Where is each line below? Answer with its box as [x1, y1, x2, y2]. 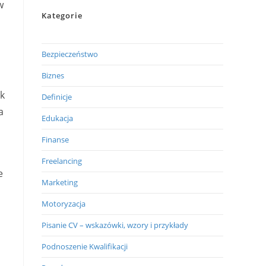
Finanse [42, 134, 69, 145]
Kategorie [42, 10, 83, 21]
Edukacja [42, 113, 73, 123]
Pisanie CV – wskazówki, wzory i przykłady [42, 220, 188, 230]
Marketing [42, 177, 78, 188]
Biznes [42, 70, 64, 81]
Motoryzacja [42, 198, 85, 209]
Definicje [42, 91, 72, 102]
